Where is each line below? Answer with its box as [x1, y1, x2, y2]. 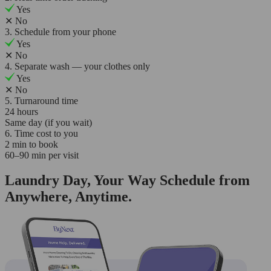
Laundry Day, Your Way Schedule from [5, 172, 250, 189]
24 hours [5, 106, 38, 117]
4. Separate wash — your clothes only [5, 60, 150, 71]
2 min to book [5, 139, 58, 149]
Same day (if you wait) [5, 117, 92, 128]
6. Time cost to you [5, 128, 78, 139]
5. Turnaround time [5, 95, 78, 106]
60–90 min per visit [5, 149, 79, 160]
